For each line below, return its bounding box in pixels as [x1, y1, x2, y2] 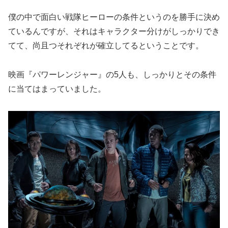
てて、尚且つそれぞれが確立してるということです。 [8, 41, 204, 50]
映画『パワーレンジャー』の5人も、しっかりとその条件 [8, 70, 216, 79]
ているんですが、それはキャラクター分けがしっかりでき [8, 26, 220, 36]
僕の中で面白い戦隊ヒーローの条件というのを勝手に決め [8, 12, 220, 21]
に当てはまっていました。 [8, 84, 106, 93]
